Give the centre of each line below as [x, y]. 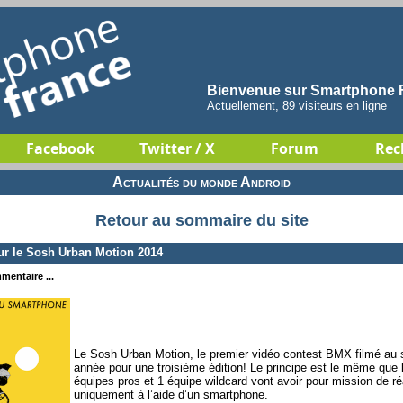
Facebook [60, 148]
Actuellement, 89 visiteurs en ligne [297, 106]
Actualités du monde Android [201, 182]
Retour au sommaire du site [201, 221]
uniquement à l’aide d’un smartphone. [171, 394]
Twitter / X [177, 148]
